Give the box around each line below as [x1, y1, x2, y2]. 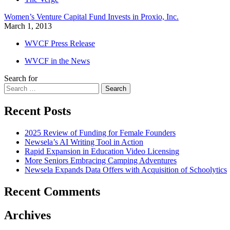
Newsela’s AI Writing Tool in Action [25, 137, 143, 146]
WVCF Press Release [25, 39, 95, 48]
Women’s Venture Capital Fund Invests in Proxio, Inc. [4, 12, 179, 21]
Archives [4, 208, 51, 222]
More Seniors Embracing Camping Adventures [25, 156, 177, 165]
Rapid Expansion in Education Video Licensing [25, 146, 179, 156]
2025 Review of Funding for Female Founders [25, 128, 176, 137]
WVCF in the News [25, 56, 90, 65]
